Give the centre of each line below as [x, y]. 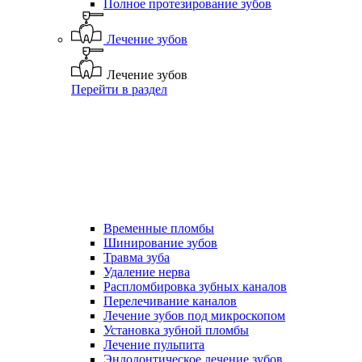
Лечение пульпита [154, 345]
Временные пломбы [159, 228]
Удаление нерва [147, 272]
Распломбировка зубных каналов [195, 286]
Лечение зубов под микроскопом [194, 316]
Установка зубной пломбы [176, 330]
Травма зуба [137, 257]
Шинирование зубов [160, 243]
